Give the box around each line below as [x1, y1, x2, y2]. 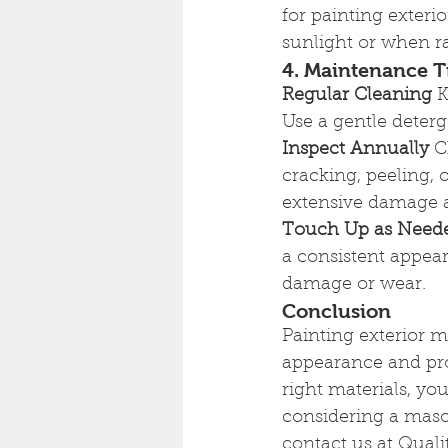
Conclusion [282, 300, 391, 322]
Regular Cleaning [282, 87, 432, 105]
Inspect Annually [282, 141, 429, 159]
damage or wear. [282, 276, 426, 294]
